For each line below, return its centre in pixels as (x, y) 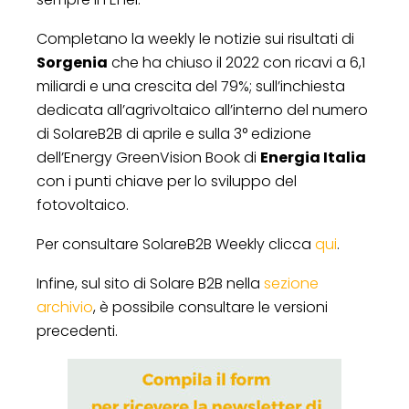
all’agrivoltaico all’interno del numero (237, 110)
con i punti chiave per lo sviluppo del (167, 181)
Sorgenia (72, 62)
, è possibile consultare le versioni (210, 307)
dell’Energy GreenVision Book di (148, 157)
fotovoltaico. (83, 204)
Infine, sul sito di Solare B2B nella (150, 283)
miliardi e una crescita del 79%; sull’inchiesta (191, 86)
